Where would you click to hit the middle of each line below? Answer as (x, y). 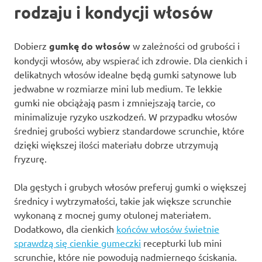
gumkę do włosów (90, 46)
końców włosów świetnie (168, 229)
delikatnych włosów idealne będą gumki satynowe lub (125, 75)
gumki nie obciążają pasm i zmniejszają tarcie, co (115, 103)
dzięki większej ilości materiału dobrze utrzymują (116, 145)
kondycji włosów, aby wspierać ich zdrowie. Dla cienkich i (131, 61)
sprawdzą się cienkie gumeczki (77, 243)
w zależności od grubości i (185, 46)
